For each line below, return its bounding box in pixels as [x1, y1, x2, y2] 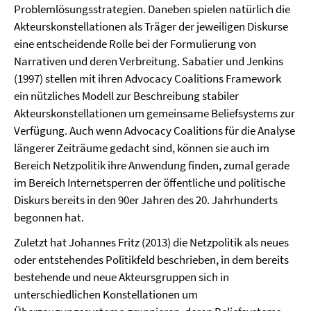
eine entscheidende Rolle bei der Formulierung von [14, 36, 256, 51]
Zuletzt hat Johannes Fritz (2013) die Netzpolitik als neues [14, 235, 289, 250]
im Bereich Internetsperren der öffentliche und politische [14, 175, 285, 190]
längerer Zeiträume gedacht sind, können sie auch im [14, 140, 269, 155]
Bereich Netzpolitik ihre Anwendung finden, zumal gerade [14, 158, 289, 173]
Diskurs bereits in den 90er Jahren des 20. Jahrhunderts [14, 192, 278, 208]
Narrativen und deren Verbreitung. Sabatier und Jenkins [14, 53, 283, 69]
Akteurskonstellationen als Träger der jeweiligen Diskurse [14, 19, 288, 34]
